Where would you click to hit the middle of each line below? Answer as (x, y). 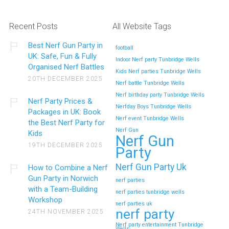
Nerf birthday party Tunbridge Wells (160, 95)
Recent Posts (33, 26)
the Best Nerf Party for (67, 122)
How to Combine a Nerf (68, 167)
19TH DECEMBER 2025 (66, 145)
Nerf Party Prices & (61, 101)
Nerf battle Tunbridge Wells (150, 83)
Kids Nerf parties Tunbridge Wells (158, 71)
